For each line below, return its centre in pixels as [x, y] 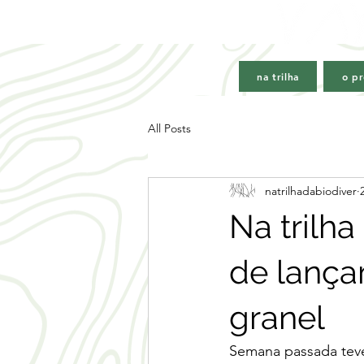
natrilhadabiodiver [311, 191]
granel [277, 317]
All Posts [169, 128]
